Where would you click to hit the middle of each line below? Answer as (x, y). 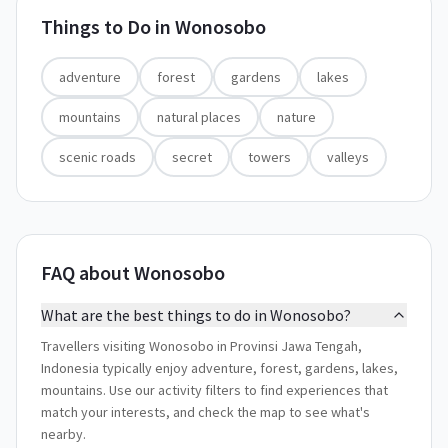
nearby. (63, 434)
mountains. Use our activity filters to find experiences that (214, 390)
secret (192, 157)
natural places (199, 117)
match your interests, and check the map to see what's (205, 412)
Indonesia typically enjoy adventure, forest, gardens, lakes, (219, 368)
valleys (348, 157)
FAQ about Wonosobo (133, 272)
